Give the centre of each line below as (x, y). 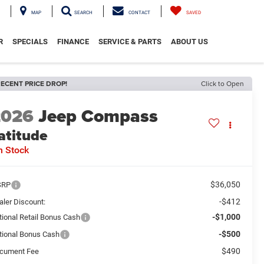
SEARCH (83, 12)
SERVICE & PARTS (130, 41)
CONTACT (139, 12)
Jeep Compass (98, 116)
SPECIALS (30, 41)
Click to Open (222, 83)
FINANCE (73, 41)
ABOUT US (189, 41)
